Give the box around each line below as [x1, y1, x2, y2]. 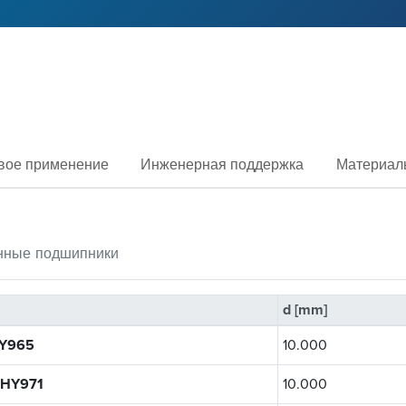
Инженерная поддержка [140, 156, 304, 175]
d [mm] [282, 300, 327, 319]
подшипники [34, 244, 119, 263]
